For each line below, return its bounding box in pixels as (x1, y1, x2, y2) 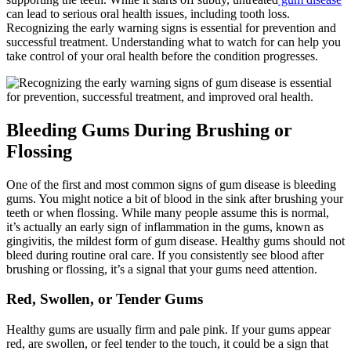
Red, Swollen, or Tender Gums (6, 291, 203, 308)
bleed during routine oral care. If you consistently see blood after (6, 248, 324, 262)
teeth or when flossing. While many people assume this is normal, (6, 205, 329, 219)
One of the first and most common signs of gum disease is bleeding (6, 177, 336, 191)
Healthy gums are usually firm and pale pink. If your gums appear (6, 323, 331, 337)
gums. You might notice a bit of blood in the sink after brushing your (6, 191, 343, 205)
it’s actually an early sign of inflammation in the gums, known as (6, 219, 324, 233)
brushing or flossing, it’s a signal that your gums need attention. (6, 262, 317, 276)
